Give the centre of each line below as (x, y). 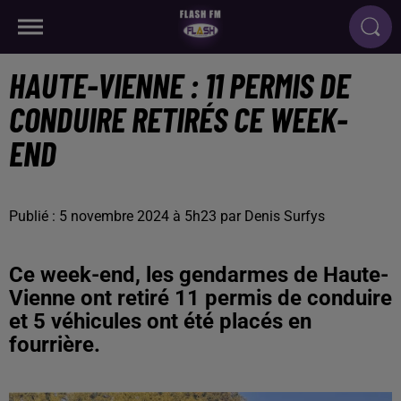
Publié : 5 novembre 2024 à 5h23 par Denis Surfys (167, 216)
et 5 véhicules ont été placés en (160, 321)
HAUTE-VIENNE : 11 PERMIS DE (179, 85)
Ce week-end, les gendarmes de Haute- (199, 275)
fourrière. (55, 345)
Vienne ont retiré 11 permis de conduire (200, 298)
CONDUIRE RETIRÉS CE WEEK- (178, 119)
